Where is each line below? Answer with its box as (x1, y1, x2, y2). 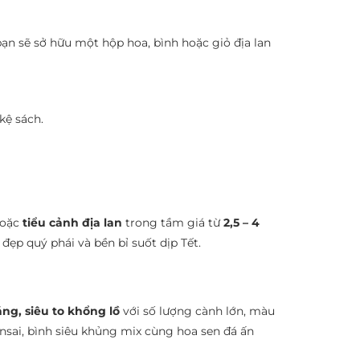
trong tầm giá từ (122, 215, 223, 230)
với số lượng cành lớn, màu (120, 304, 275, 318)
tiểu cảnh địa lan (22, 215, 122, 230)
